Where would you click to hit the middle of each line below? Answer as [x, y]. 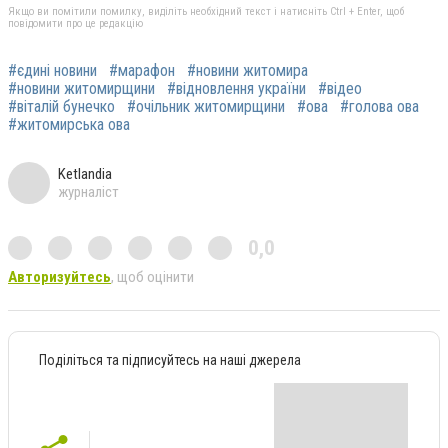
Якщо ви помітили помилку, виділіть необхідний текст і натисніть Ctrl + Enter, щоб [206, 11]
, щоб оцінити [152, 276]
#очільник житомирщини [206, 106]
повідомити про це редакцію [75, 23]
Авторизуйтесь [59, 276]
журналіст [88, 191]
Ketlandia [85, 173]
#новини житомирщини [81, 88]
